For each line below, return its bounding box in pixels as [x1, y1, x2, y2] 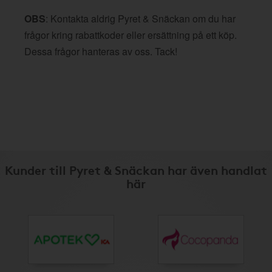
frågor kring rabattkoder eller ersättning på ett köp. [24, 28, 237, 42]
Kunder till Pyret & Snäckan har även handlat [5, 161, 267, 178]
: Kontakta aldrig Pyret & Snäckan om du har [46, 12, 236, 25]
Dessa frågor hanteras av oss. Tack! [24, 44, 177, 58]
